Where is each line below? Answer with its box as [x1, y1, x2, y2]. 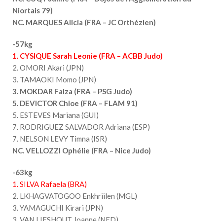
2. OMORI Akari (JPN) [12, 63, 84, 72]
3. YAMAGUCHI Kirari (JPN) [12, 203, 103, 212]
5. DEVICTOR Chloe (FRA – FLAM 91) [12, 98, 138, 108]
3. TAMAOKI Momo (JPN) [12, 74, 96, 84]
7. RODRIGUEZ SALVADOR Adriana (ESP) [12, 122, 150, 131]
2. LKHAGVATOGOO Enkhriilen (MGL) [12, 191, 137, 200]
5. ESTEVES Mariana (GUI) [12, 110, 99, 119]
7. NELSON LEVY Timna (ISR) [12, 134, 107, 143]
